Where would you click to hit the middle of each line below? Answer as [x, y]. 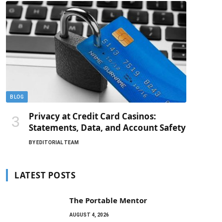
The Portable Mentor [108, 200]
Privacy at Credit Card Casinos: [92, 116]
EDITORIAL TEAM [57, 142]
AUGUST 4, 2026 [89, 215]
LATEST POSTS [45, 175]
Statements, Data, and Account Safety [107, 127]
